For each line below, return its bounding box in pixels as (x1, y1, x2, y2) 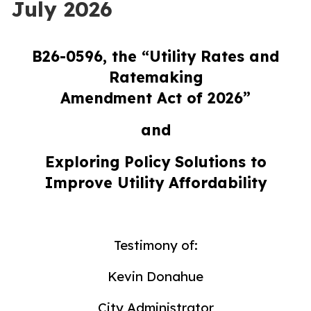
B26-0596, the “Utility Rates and (32, 47, 279, 65)
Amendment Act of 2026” (60, 89, 251, 107)
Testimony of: (113, 237, 198, 253)
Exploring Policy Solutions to (44, 153, 267, 171)
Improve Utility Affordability (44, 174, 267, 192)
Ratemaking (108, 68, 203, 86)
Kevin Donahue (108, 268, 203, 285)
